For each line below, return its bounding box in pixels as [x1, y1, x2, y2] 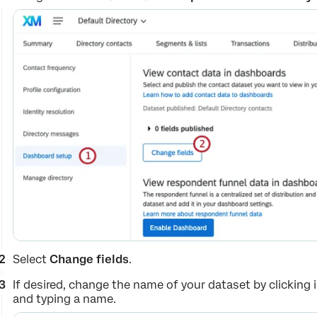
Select [13, 252, 50, 266]
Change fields [50, 252, 129, 266]
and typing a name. [13, 292, 117, 306]
